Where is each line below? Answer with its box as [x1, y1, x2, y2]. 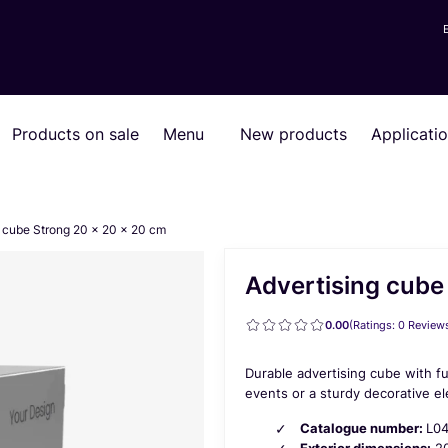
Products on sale [12, 123, 139, 144]
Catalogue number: [300, 419, 426, 436]
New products [240, 123, 347, 144]
